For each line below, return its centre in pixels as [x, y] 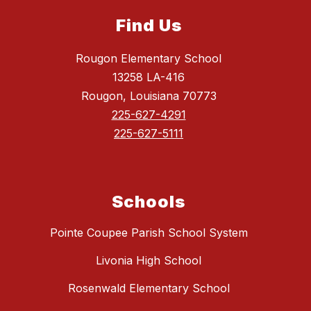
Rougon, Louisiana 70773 [149, 96]
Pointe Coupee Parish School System [149, 233]
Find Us [149, 26]
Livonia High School [149, 261]
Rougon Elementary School [149, 59]
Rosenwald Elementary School [149, 288]
